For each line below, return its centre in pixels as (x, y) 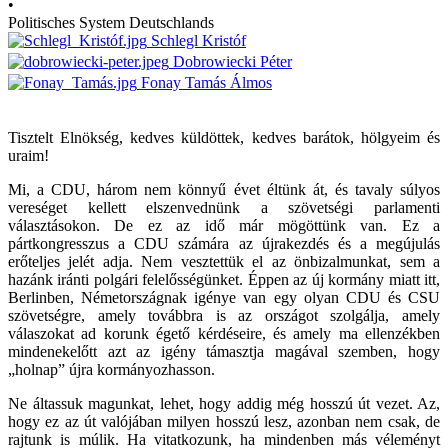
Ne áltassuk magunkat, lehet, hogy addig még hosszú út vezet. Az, (224, 403)
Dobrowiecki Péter (230, 61)
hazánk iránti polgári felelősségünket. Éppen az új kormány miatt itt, (224, 279)
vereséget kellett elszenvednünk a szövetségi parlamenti (224, 207)
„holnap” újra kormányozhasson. (111, 369)
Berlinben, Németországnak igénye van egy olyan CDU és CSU (224, 297)
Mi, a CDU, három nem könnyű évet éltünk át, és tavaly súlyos (224, 189)
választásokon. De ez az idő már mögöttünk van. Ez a (224, 225)
